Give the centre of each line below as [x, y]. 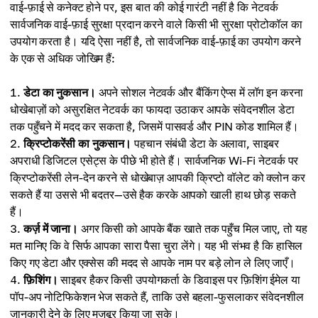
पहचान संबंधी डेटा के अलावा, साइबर [205, 143]
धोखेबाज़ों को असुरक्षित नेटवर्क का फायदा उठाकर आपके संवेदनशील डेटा [152, 109]
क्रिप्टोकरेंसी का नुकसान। [78, 143]
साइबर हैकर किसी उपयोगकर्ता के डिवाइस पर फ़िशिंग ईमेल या [179, 280]
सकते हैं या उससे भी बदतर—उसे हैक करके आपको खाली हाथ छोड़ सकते [153, 194]
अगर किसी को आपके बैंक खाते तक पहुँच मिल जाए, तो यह [193, 229]
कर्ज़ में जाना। [51, 229]
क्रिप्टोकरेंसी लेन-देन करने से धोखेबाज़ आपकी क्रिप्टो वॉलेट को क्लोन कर [158, 177]
